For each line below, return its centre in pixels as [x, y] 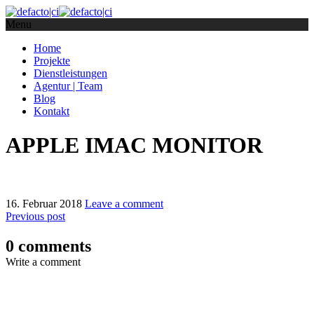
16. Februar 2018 [44, 203]
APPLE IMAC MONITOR [134, 145]
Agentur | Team [68, 86]
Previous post [35, 216]
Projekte [52, 61]
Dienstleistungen [70, 73]
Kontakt [52, 111]
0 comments [48, 246]
